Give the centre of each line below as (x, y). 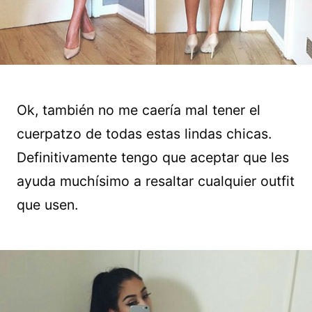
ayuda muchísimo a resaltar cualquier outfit (156, 181)
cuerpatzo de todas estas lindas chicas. (144, 134)
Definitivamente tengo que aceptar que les (153, 158)
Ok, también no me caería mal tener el (139, 110)
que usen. (47, 205)
